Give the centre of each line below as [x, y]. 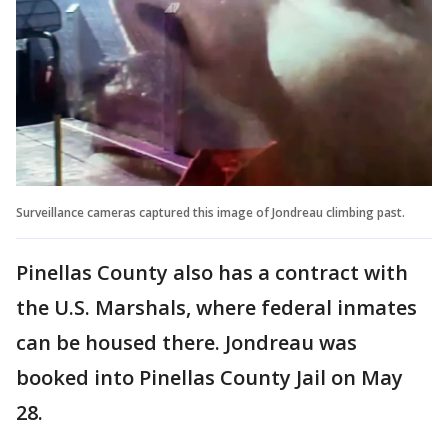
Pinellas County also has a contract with [212, 272]
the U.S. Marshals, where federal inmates [216, 307]
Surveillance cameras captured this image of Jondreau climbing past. [210, 212]
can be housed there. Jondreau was [186, 342]
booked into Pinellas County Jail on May [209, 377]
